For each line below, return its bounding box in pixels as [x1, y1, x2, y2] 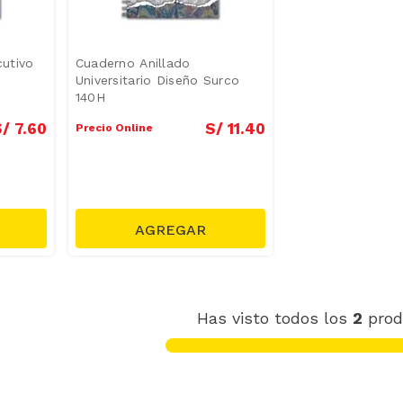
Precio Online [75, 121, 153, 134]
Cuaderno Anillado [75, 55, 191, 70]
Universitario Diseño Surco [75, 72, 240, 87]
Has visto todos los [197, 308, 354, 327]
